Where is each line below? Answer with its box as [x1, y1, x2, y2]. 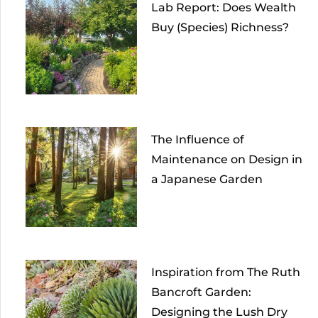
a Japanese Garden [150, 172, 263, 187]
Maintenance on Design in [150, 153, 302, 167]
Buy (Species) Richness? [150, 20, 289, 34]
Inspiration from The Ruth [150, 265, 300, 280]
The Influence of [150, 133, 244, 147]
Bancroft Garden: [150, 285, 251, 300]
